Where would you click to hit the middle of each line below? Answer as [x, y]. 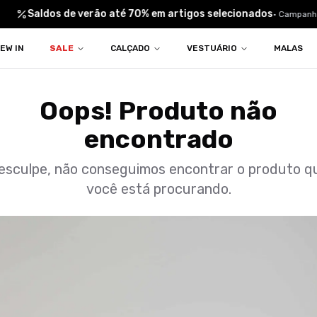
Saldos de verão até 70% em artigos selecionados [145, 14]
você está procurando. [158, 189]
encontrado [158, 139]
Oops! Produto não [158, 111]
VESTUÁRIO [212, 48]
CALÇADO [130, 48]
